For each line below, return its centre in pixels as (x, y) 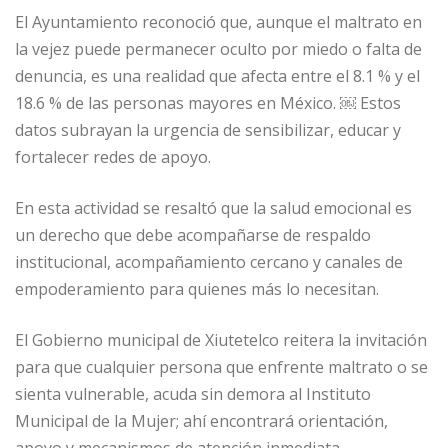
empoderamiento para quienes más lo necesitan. (197, 289)
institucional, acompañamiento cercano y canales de (209, 262)
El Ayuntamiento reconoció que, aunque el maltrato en (218, 22)
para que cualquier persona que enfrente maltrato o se (221, 367)
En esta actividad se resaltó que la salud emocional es (213, 208)
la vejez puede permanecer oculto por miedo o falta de (218, 49)
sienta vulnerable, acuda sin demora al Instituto (193, 394)
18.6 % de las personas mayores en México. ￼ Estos (208, 103)
